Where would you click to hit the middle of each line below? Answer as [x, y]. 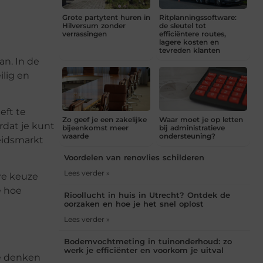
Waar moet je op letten [201, 120]
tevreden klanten [190, 50]
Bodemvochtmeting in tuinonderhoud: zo [148, 242]
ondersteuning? [187, 136]
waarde [75, 136]
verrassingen [85, 34]
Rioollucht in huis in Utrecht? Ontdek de [147, 195]
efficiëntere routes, [193, 34]
